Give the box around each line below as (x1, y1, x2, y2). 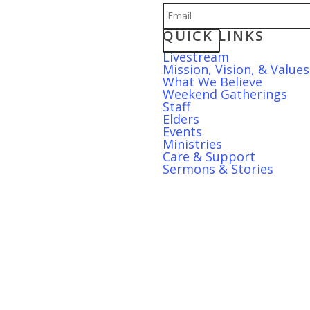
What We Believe (163, 73, 262, 90)
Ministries (163, 136, 222, 152)
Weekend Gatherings (163, 86, 287, 102)
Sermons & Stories (163, 161, 273, 177)
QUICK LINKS (163, 26, 264, 45)
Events (163, 123, 202, 140)
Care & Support (163, 148, 255, 165)
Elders (163, 111, 199, 127)
